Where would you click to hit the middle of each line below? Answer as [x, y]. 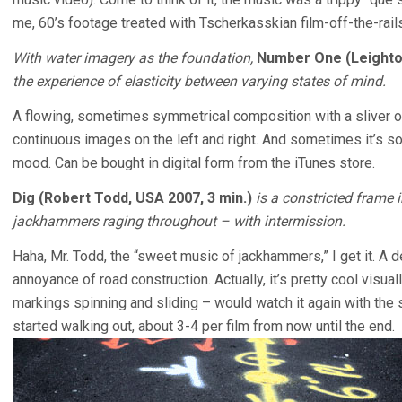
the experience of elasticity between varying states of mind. [199, 81]
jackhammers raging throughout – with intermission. [179, 221]
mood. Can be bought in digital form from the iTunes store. [194, 163]
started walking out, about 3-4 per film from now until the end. [204, 326]
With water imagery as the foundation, [133, 58]
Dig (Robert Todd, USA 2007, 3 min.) [132, 198]
